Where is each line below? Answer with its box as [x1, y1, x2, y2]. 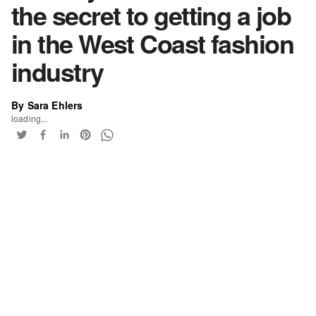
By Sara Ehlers [11, 97, 83, 112]
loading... [11, 111, 48, 124]
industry [11, 52, 104, 90]
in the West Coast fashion [11, 24, 294, 61]
